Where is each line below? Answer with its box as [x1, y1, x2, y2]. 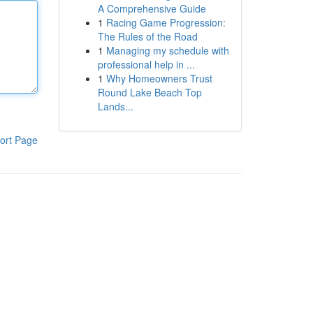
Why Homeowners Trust [105, 71, 212, 85]
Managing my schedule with [105, 43, 229, 57]
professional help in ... [97, 57, 195, 71]
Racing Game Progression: [105, 15, 226, 29]
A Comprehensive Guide [97, 1, 206, 15]
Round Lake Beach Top [97, 85, 202, 99]
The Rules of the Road [97, 29, 198, 43]
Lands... [97, 99, 133, 113]
